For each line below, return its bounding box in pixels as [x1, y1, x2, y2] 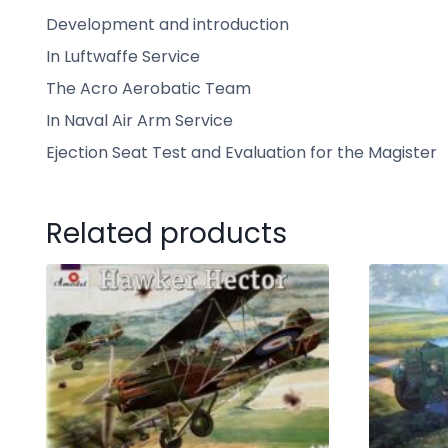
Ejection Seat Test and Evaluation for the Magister [46, 140, 437, 164]
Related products [46, 213, 287, 253]
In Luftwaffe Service [46, 44, 200, 68]
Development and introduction [46, 12, 289, 36]
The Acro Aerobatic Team [46, 76, 251, 100]
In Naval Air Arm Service [46, 108, 233, 132]
